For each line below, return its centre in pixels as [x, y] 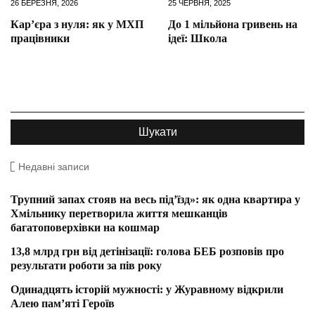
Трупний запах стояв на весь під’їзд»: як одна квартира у [155, 199]
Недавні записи [54, 166]
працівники [40, 38]
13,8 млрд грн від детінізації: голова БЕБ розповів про [147, 251]
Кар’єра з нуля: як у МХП [77, 24]
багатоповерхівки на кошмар [85, 227]
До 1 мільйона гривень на [233, 24]
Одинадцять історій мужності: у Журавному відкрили [147, 289]
